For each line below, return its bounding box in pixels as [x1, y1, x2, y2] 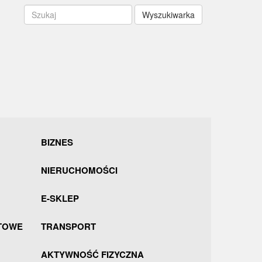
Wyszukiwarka [142, 9, 195, 20]
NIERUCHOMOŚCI [40, 164, 118, 177]
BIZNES [40, 136, 73, 149]
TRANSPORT [40, 220, 96, 233]
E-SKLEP [40, 192, 79, 205]
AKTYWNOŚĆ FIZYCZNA [40, 248, 144, 261]
